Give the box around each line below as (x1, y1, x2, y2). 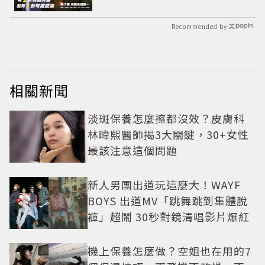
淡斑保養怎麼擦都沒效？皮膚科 (88, 110, 245, 126)
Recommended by (172, 21, 227, 31)
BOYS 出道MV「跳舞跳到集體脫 (88, 193, 248, 209)
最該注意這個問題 (88, 142, 177, 158)
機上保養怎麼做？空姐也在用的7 (88, 243, 251, 258)
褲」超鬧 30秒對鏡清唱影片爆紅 (88, 209, 250, 225)
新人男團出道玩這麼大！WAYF (88, 177, 241, 193)
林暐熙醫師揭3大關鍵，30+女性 (88, 126, 249, 142)
